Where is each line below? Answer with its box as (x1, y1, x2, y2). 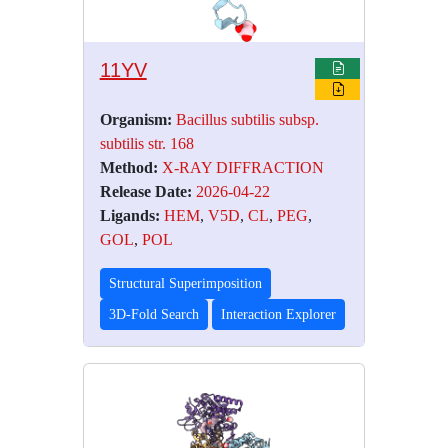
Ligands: (99, 207, 160, 225)
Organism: (99, 111, 172, 129)
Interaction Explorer (220, 307, 336, 323)
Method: (99, 159, 158, 177)
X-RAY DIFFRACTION (161, 159, 324, 177)
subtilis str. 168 (99, 135, 194, 153)
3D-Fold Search (108, 307, 199, 323)
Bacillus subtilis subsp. (175, 111, 319, 129)
